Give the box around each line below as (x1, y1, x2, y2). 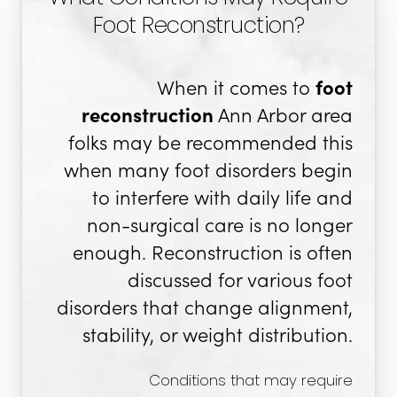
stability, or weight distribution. (82, 320, 353, 347)
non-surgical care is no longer (87, 210, 353, 237)
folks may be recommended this (68, 128, 353, 155)
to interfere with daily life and (92, 183, 353, 210)
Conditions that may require (149, 374, 353, 389)
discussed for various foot (128, 265, 353, 292)
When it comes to (157, 73, 315, 100)
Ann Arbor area (214, 100, 353, 128)
